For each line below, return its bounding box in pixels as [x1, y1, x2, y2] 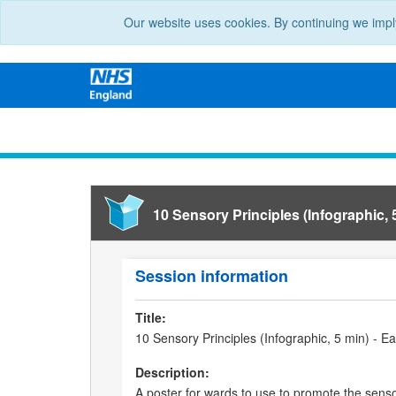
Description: [135, 363, 209, 382]
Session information [135, 264, 288, 288]
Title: [135, 308, 166, 327]
